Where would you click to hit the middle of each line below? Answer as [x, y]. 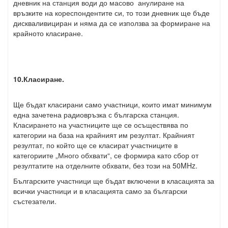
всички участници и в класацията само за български [100, 191]
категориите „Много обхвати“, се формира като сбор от [106, 155]
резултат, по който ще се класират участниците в [95, 145]
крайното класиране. [48, 33]
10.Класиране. [39, 79]
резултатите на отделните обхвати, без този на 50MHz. [105, 165]
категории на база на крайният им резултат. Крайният [104, 135]
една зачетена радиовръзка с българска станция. [96, 115]
